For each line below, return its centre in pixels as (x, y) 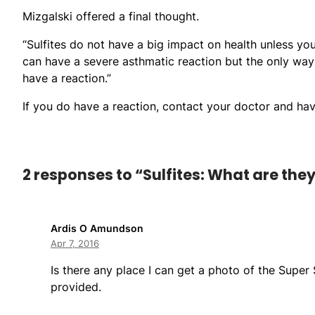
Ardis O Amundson (97, 228)
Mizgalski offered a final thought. (111, 16)
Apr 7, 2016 (75, 243)
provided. (76, 287)
